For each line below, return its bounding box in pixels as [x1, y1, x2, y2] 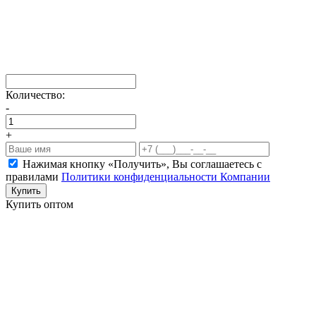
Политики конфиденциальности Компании [61, 170, 270, 183]
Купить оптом [6, 197, 73, 210]
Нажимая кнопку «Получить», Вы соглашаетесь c [23, 157, 262, 170]
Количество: [6, 88, 65, 101]
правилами [6, 170, 61, 183]
